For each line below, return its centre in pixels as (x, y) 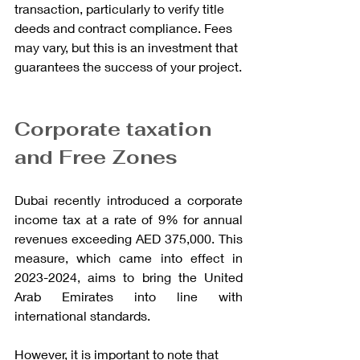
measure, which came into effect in (129, 257)
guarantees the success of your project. (128, 66)
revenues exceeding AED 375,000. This (129, 238)
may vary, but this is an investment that (128, 47)
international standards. (82, 315)
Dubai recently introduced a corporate (129, 199)
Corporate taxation (116, 129)
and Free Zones (96, 157)
